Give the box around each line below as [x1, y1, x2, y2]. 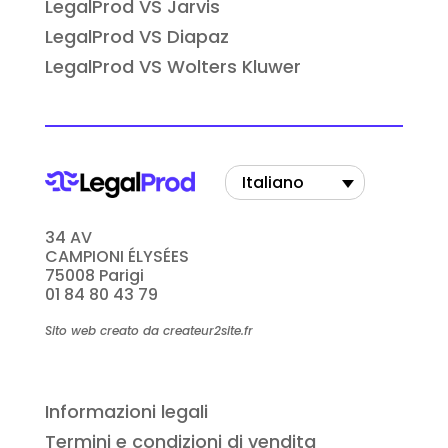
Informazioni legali [44, 399, 208, 425]
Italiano [241, 171, 304, 195]
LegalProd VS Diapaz [44, 24, 229, 50]
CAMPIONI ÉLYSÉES [44, 245, 189, 269]
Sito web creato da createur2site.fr [44, 322, 253, 340]
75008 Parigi [44, 264, 144, 288]
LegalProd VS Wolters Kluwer [44, 54, 301, 80]
